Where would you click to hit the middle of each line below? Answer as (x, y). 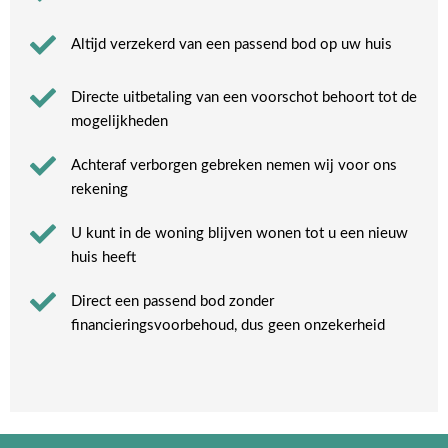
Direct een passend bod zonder (172, 302)
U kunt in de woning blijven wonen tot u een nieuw (239, 234)
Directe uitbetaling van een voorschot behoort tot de (244, 98)
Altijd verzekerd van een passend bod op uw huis (231, 45)
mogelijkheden (119, 122)
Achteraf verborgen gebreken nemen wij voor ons (234, 166)
